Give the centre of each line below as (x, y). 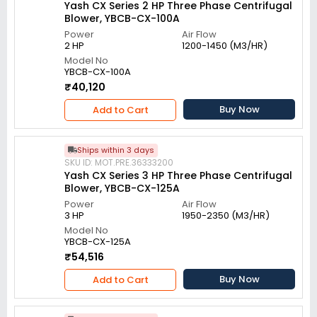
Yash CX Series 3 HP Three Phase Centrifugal (178, 175)
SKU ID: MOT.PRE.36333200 (119, 162)
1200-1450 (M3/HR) (224, 46)
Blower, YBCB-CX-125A (122, 188)
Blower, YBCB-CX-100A (122, 18)
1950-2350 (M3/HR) (225, 215)
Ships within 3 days (116, 150)
